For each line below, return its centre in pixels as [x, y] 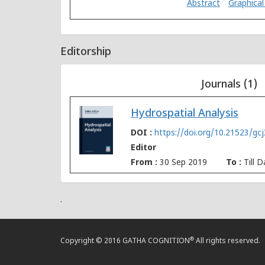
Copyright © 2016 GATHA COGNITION [125, 242]
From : [145, 163]
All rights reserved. [227, 242]
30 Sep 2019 [183, 163]
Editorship [86, 53]
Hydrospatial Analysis [185, 114]
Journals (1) [229, 85]
